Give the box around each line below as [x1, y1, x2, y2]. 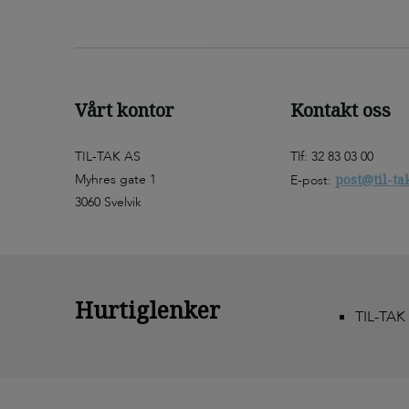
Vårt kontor [75, 98, 174, 122]
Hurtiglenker [75, 294, 220, 325]
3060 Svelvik [75, 194, 142, 211]
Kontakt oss [290, 98, 391, 122]
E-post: [290, 172, 335, 189]
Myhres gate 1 [75, 171, 156, 188]
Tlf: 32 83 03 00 [290, 148, 373, 165]
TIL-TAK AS [75, 148, 141, 165]
